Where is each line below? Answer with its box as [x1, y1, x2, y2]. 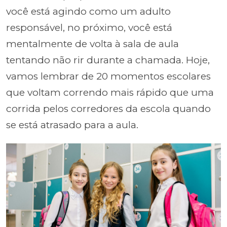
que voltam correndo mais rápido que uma [6, 87, 214, 98]
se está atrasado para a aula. [6, 119, 138, 131]
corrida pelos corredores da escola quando [6, 103, 211, 115]
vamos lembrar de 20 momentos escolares [6, 70, 211, 82]
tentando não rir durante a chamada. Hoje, [6, 54, 210, 66]
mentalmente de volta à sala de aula [6, 38, 179, 50]
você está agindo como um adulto [6, 6, 171, 17]
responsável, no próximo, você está [6, 22, 172, 33]
